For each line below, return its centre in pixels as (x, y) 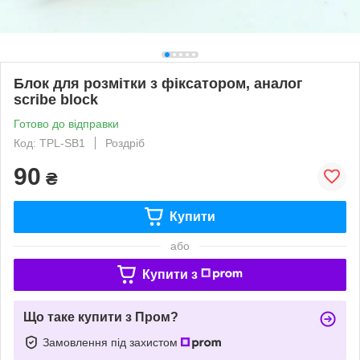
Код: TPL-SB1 (49, 143)
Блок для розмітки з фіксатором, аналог (158, 83)
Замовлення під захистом (112, 342)
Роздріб (125, 143)
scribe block (56, 99)
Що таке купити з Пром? (101, 317)
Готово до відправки (66, 123)
